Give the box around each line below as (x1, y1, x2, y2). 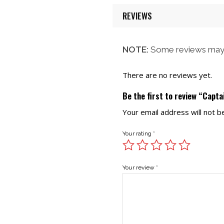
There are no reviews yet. (122, 70, 212, 80)
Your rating (122, 130, 153, 137)
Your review (122, 164, 156, 171)
